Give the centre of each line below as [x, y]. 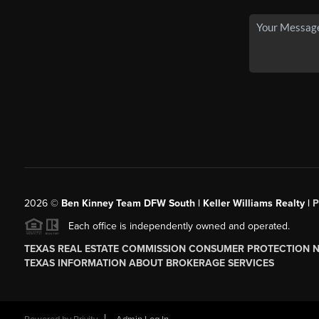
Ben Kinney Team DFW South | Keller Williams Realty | [187, 203]
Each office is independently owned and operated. [174, 226]
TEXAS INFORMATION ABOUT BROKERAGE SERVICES [149, 263]
